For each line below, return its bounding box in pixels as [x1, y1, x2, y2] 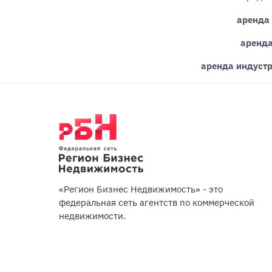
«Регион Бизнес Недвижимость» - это [59, 183, 223, 195]
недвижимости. [59, 209, 126, 222]
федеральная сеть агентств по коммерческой [59, 196, 254, 208]
